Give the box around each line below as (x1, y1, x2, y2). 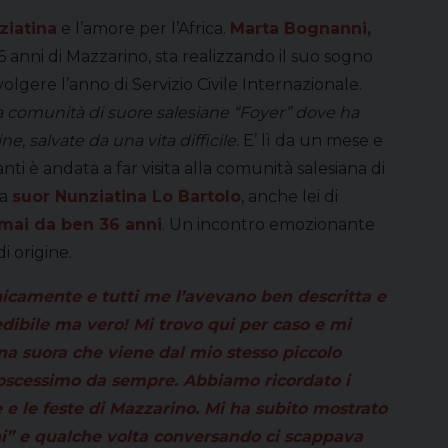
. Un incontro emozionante (161, 215, 375, 235)
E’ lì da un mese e (242, 131, 383, 151)
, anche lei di (240, 187, 338, 207)
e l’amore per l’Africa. (57, 19, 231, 39)
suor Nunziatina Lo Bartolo (11, 187, 241, 207)
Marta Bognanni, (230, 19, 372, 39)
